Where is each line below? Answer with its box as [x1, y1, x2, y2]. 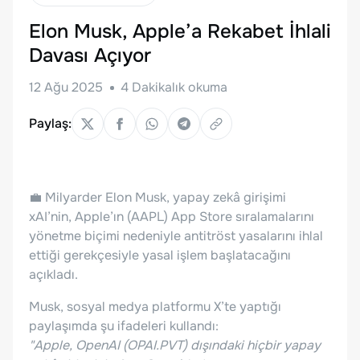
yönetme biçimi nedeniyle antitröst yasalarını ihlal [29, 227, 323, 244]
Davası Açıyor [29, 43, 151, 67]
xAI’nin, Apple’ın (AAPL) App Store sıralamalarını [29, 207, 314, 225]
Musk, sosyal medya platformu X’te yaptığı [29, 297, 281, 315]
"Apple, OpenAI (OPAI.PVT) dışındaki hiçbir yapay [29, 336, 321, 354]
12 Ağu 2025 [29, 78, 103, 96]
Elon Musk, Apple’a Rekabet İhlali [29, 18, 331, 43]
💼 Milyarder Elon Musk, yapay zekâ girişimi [29, 188, 286, 206]
